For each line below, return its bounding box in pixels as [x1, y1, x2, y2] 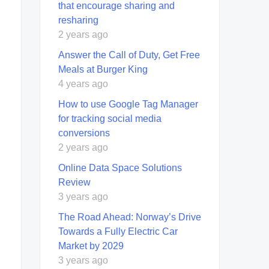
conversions [58, 127, 110, 138]
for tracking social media [58, 113, 162, 124]
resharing [58, 14, 98, 25]
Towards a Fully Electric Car [58, 226, 178, 237]
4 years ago [58, 78, 108, 89]
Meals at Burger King [58, 64, 148, 74]
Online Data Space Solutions [58, 162, 182, 173]
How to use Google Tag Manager [58, 98, 198, 109]
